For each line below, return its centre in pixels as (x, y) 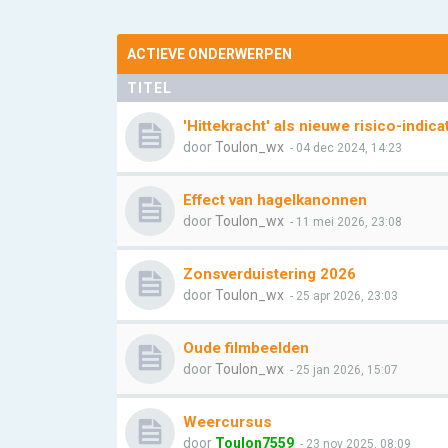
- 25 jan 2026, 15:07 (342, 370)
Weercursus (227, 422)
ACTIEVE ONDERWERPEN (209, 54)
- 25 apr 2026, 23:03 (342, 296)
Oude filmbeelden (246, 348)
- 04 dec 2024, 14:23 (344, 148)
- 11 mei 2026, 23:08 (344, 222)
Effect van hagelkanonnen (275, 200)
